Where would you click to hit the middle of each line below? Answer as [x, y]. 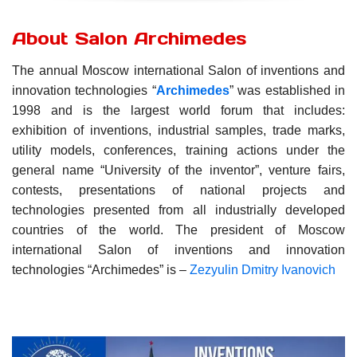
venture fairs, [307, 171]
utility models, [58, 151]
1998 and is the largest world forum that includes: [178, 111]
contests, [46, 190]
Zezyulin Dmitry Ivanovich [263, 270]
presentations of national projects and [212, 190]
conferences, [145, 151]
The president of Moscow [261, 230]
